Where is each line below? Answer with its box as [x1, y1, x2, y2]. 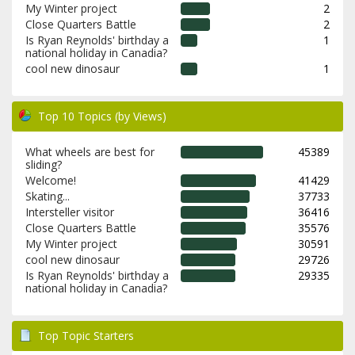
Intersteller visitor [25, 204, 114, 219]
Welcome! [25, 172, 76, 188]
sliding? [25, 156, 62, 172]
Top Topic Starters [38, 327, 134, 343]
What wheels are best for [25, 143, 155, 159]
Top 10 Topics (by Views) [38, 108, 166, 124]
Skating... [25, 188, 70, 204]
